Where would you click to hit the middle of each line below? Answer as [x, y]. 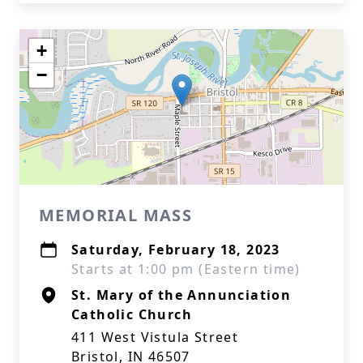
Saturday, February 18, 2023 [176, 250]
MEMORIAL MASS [116, 215]
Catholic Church [132, 314]
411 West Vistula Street [155, 337]
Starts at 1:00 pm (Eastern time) [186, 269]
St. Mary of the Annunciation [181, 295]
